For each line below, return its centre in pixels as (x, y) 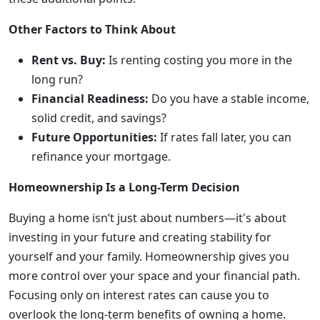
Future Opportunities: (94, 137)
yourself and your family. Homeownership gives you (149, 256)
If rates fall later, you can (224, 137)
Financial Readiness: (90, 99)
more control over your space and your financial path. (154, 276)
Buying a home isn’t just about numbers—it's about (147, 218)
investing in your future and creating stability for (140, 237)
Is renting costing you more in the (199, 60)
